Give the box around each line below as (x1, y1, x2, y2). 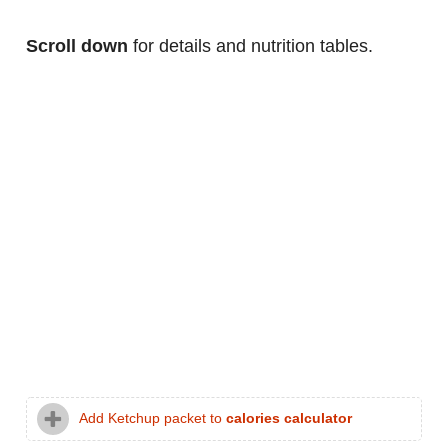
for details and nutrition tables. (128, 36, 373, 57)
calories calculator (226, 411, 352, 427)
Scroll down (26, 36, 128, 57)
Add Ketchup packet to (79, 411, 226, 427)
